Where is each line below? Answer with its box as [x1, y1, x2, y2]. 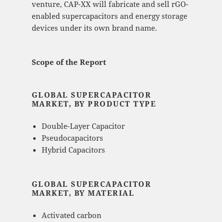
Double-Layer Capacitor [41, 121, 125, 131]
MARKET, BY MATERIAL [31, 188, 135, 198]
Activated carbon [41, 210, 102, 221]
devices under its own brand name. [31, 23, 157, 33]
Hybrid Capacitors [41, 145, 105, 155]
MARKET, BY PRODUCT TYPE [31, 99, 157, 109]
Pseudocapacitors [41, 133, 103, 143]
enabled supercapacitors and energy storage [31, 11, 187, 21]
